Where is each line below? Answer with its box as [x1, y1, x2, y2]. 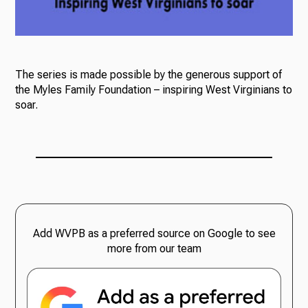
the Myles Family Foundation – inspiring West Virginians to [15, 82, 293, 96]
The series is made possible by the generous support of [15, 67, 283, 81]
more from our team [107, 241, 201, 255]
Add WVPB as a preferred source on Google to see [32, 226, 276, 240]
